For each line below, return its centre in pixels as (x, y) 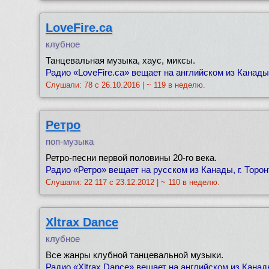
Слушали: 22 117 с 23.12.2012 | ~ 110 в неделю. (133, 182)
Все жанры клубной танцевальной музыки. (134, 255)
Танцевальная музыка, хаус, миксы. (120, 60)
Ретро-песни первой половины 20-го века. (131, 158)
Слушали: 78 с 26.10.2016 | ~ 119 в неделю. (125, 85)
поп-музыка (70, 141)
